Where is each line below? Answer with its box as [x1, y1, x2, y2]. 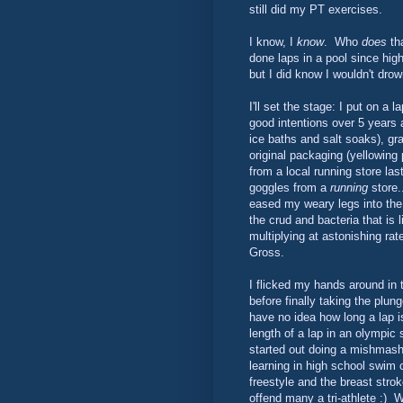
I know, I [249, 35, 297, 49]
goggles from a [249, 181, 330, 195]
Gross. [249, 246, 288, 260]
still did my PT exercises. [249, 3, 382, 17]
